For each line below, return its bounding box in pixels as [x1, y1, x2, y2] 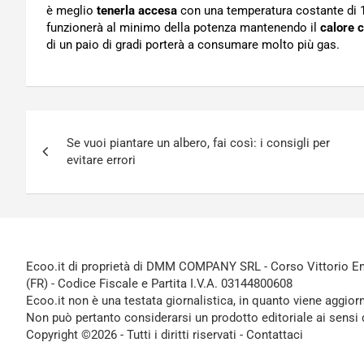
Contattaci [246, 327, 303, 342]
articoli [25, 144, 106, 175]
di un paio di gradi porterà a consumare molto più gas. [46, 37, 340, 52]
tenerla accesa [97, 3, 177, 18]
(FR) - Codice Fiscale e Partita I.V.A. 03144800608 [26, 276, 292, 291]
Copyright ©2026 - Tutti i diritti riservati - [26, 327, 246, 342]
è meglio [46, 3, 97, 18]
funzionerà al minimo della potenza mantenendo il [46, 20, 320, 35]
